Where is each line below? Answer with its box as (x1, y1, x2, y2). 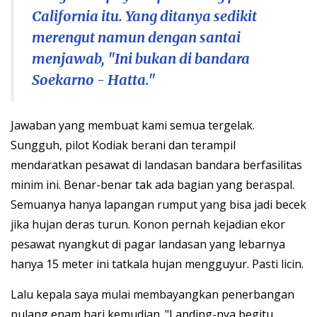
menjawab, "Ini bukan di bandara (32, 50, 250, 68)
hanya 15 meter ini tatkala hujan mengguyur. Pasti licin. (11, 256, 304, 272)
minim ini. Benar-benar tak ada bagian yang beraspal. (11, 177, 294, 193)
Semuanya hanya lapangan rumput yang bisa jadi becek (11, 197, 306, 213)
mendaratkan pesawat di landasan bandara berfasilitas (11, 157, 302, 173)
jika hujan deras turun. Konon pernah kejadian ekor (11, 217, 285, 233)
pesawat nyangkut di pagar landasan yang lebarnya (11, 236, 285, 253)
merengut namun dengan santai (32, 28, 241, 47)
